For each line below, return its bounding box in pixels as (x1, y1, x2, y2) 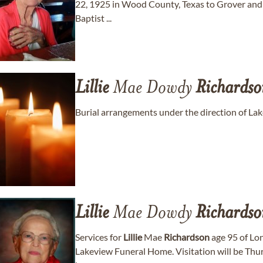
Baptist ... (75, 12, 112, 23)
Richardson (164, 231, 210, 242)
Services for (75, 231, 123, 242)
